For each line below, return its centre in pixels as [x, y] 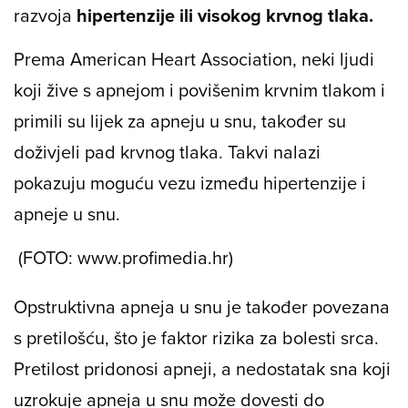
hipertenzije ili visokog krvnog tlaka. [225, 15]
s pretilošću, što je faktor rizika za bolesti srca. [196, 338]
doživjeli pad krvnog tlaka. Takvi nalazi [167, 152]
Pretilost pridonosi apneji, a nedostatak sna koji [202, 369]
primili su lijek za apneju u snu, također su [180, 121]
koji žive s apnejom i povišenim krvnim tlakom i [199, 90]
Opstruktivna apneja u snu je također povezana [202, 307]
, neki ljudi [333, 59]
